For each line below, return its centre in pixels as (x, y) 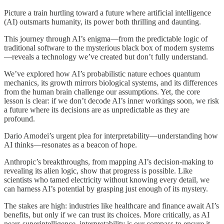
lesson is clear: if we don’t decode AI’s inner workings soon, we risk (111, 100)
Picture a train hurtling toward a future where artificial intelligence (107, 12)
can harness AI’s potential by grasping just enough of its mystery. (106, 188)
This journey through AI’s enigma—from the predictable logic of (106, 38)
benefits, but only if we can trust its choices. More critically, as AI (107, 214)
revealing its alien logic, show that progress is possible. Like (98, 170)
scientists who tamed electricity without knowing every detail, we (107, 179)
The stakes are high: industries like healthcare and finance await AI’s (111, 205)
